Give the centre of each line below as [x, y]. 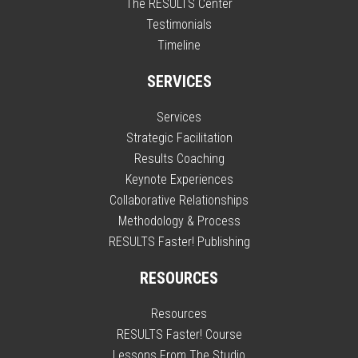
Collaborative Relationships [179, 200]
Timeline [179, 45]
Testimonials [179, 24]
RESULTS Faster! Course [179, 334]
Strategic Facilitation [179, 138]
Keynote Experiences [179, 179]
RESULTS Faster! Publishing [179, 242]
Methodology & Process [179, 221]
